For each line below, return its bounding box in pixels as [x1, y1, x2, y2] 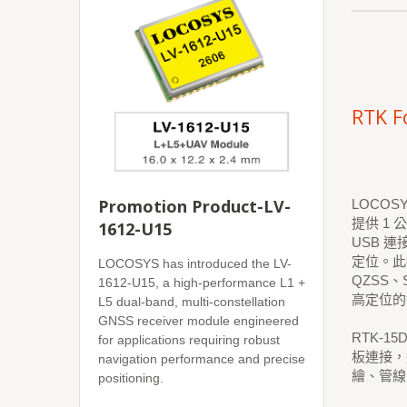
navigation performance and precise [98, 352, 305, 366]
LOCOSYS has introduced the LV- [98, 256, 292, 271]
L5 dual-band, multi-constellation [98, 294, 285, 309]
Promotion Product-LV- [98, 195, 291, 217]
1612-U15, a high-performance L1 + [98, 275, 305, 290]
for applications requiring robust [98, 333, 280, 347]
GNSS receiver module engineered [98, 313, 299, 328]
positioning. [98, 371, 164, 385]
